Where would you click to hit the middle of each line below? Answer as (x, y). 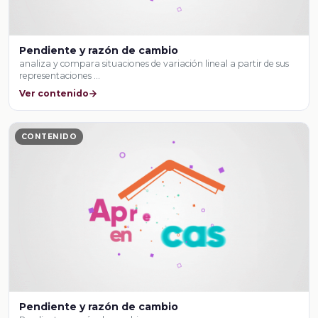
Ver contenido (54, 93)
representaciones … (60, 76)
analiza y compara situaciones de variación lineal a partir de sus (154, 64)
